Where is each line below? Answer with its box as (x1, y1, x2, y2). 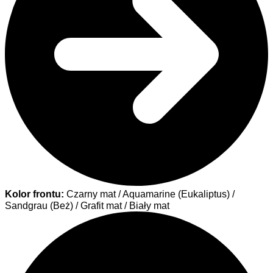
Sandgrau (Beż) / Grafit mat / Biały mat (5, 200, 169, 211)
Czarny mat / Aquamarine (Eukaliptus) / (64, 188, 235, 200)
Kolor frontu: (5, 188, 64, 200)
